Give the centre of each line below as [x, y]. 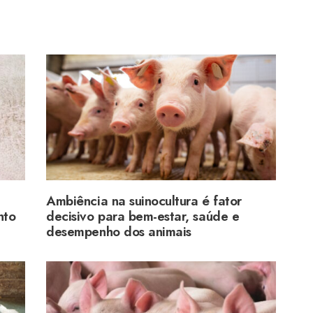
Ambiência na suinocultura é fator [144, 201]
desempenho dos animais [119, 232]
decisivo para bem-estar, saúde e [143, 217]
